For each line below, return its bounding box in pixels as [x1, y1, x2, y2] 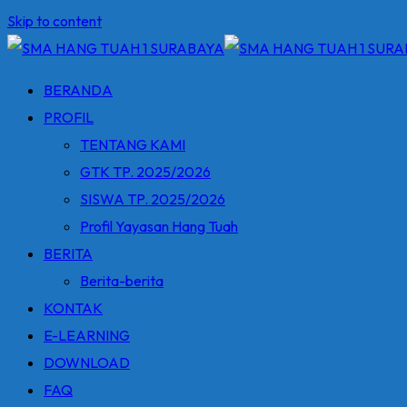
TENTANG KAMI [80, 135, 185, 154]
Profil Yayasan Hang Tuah [80, 217, 238, 235]
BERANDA [44, 81, 113, 99]
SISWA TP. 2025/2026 [80, 190, 225, 208]
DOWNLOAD [44, 353, 130, 372]
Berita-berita [80, 272, 164, 290]
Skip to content [7, 12, 102, 30]
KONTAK [44, 299, 103, 317]
